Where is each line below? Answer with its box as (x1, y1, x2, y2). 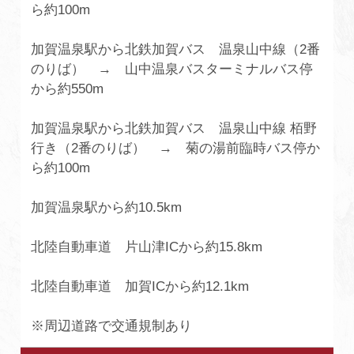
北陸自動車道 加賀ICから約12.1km (31, 279, 250, 295)
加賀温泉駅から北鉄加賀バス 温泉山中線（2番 (31, 42, 321, 58)
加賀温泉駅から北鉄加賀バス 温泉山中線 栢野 (31, 121, 318, 137)
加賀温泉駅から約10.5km (31, 200, 183, 216)
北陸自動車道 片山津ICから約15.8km (31, 239, 263, 255)
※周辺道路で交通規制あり (31, 318, 206, 334)
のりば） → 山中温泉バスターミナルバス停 (31, 62, 314, 77)
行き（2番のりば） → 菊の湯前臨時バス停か (31, 141, 321, 156)
